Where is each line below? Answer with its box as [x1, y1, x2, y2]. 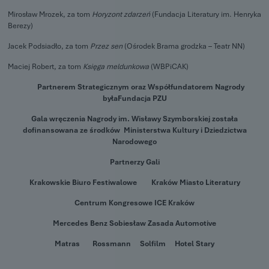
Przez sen [90, 41, 122, 51]
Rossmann [92, 239, 131, 249]
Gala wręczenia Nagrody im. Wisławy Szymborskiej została [31, 114, 238, 124]
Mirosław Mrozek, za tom [8, 10, 92, 19]
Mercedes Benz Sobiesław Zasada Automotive [53, 219, 216, 228]
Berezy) [8, 21, 33, 31]
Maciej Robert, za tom [8, 62, 83, 71]
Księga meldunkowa [83, 62, 149, 71]
